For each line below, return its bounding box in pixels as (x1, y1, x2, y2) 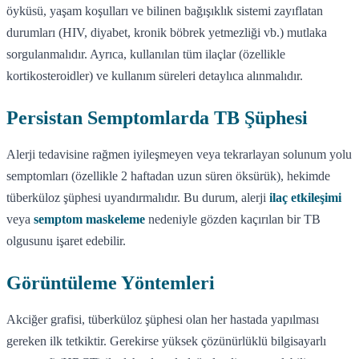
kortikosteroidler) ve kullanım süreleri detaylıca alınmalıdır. (6, 68, 303, 83)
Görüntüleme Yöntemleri (6, 272, 215, 293)
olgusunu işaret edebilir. (6, 233, 126, 248)
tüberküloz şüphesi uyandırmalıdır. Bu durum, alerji (6, 190, 269, 204)
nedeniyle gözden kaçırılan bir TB (145, 212, 321, 226)
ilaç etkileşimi (269, 190, 341, 204)
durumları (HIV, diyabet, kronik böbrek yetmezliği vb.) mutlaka (6, 25, 327, 39)
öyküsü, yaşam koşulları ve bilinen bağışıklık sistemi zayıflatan (6, 3, 323, 18)
